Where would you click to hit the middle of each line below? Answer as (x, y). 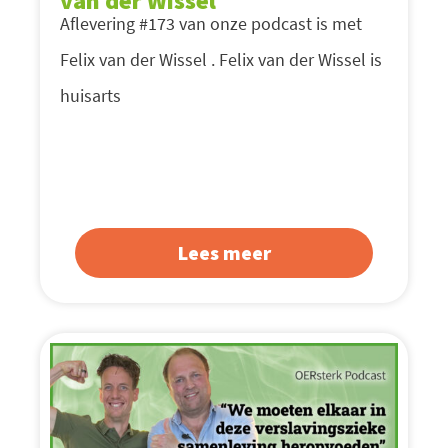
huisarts (90, 96)
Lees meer (224, 253)
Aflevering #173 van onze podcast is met (211, 24)
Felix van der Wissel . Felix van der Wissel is (221, 60)
